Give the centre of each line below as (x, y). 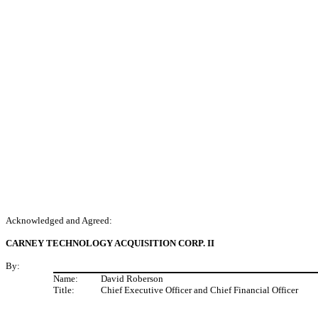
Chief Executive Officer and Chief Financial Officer (199, 290)
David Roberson (132, 279)
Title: (64, 290)
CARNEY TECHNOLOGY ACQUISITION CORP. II (110, 243)
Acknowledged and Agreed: (59, 220)
